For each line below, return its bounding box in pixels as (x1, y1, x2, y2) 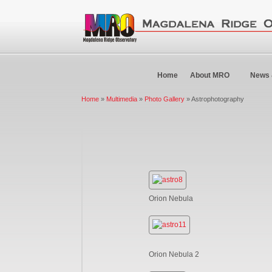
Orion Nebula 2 (149, 250, 200, 259)
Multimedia (106, 95, 138, 103)
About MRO (190, 71, 229, 80)
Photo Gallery (144, 95, 185, 103)
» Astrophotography (185, 95, 245, 103)
